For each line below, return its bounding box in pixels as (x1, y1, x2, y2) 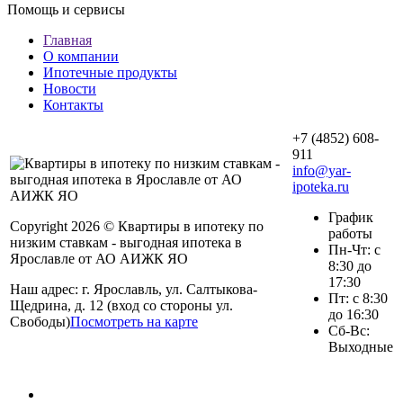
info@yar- (292, 163, 351, 179)
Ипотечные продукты (43, 65, 177, 81)
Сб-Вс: (328, 323, 370, 339)
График (328, 210, 373, 226)
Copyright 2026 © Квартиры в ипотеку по (10, 219, 264, 235)
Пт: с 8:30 (328, 291, 388, 307)
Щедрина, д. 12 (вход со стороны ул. (10, 298, 233, 314)
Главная (43, 32, 92, 49)
